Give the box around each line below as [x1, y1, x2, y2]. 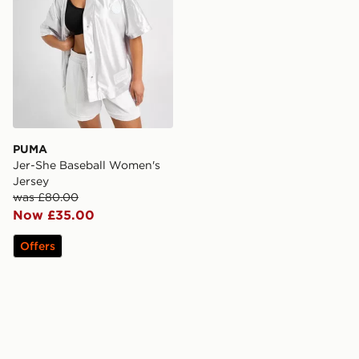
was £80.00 [13, 190, 79, 205]
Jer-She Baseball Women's [13, 158, 160, 173]
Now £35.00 [13, 207, 95, 224]
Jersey [13, 174, 49, 189]
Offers [20, 239, 55, 254]
